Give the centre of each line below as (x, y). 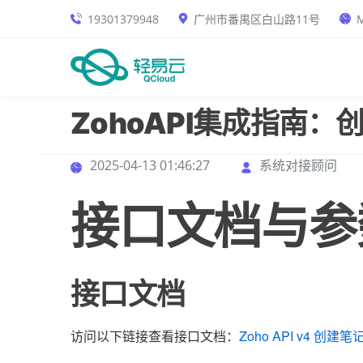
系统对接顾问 (298, 166)
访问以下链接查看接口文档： (155, 336)
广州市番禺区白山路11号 (257, 19)
